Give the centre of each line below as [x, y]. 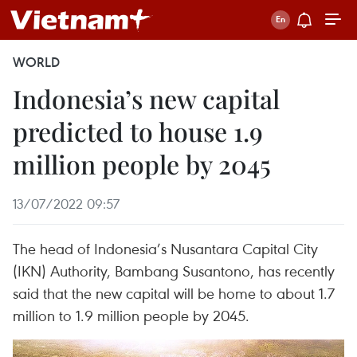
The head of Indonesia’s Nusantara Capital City [165, 248]
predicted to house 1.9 [138, 131]
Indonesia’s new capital [146, 98]
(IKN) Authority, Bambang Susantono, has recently [174, 271]
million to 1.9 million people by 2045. [131, 315]
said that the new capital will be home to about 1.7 [174, 293]
